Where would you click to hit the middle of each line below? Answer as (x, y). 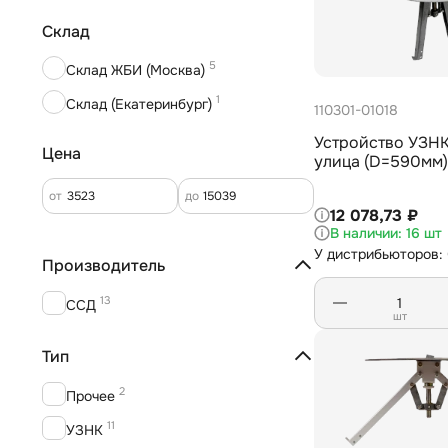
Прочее (90, 395)
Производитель (103, 265)
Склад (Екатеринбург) (139, 103)
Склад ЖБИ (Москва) (135, 69)
